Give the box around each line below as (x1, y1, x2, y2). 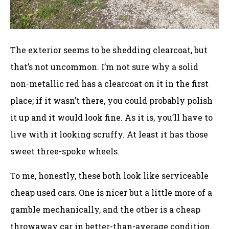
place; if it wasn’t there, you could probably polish (10, 95, 213, 106)
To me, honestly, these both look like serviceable (10, 170, 209, 181)
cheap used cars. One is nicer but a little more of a (10, 187, 212, 198)
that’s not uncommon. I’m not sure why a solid (10, 61, 198, 73)
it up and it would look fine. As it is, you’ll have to (10, 112, 213, 123)
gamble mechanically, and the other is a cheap (10, 203, 200, 215)
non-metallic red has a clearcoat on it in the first (10, 78, 209, 89)
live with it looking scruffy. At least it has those (10, 129, 208, 140)
